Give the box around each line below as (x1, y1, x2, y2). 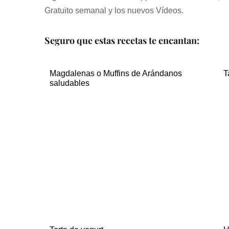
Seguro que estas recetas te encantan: (44, 34, 199, 47)
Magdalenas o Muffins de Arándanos (50, 68, 182, 78)
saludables (50, 78, 89, 87)
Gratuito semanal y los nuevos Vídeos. (44, 6, 184, 15)
